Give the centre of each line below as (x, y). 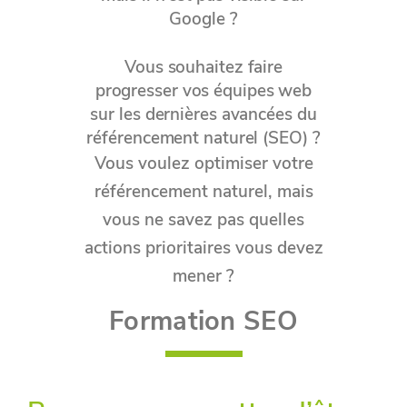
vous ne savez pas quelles (203, 220)
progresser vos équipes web (203, 91)
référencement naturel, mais (203, 192)
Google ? (203, 19)
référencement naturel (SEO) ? (203, 138)
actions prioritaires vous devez (203, 248)
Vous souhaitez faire (203, 67)
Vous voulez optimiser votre (203, 164)
